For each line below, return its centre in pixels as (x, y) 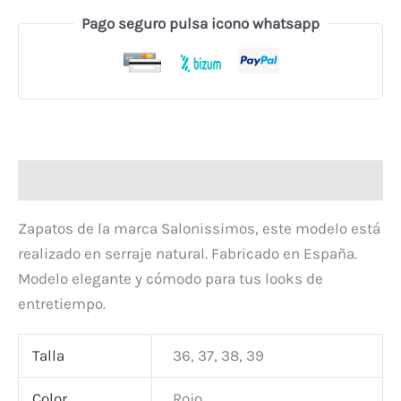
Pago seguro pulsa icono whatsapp (200, 24)
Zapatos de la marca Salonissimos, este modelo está (199, 228)
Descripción (59, 180)
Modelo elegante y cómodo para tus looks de (171, 278)
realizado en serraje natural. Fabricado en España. (188, 253)
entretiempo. (62, 303)
